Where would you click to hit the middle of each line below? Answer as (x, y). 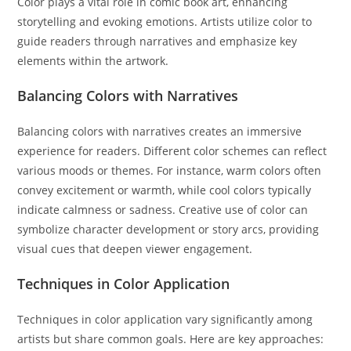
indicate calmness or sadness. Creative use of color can (163, 210)
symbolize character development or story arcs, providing (168, 229)
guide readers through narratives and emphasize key (157, 41)
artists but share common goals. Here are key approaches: (171, 339)
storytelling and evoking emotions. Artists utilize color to (165, 22)
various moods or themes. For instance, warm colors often (170, 170)
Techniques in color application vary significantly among (165, 319)
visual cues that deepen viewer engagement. (135, 249)
